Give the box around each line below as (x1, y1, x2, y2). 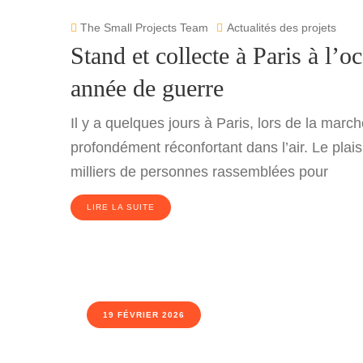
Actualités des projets (227, 21, 336, 34)
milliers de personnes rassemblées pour (70, 164, 328, 180)
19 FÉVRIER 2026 (103, 310, 185, 319)
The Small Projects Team (77, 21, 208, 34)
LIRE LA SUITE (87, 203, 155, 211)
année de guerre (70, 75, 224, 101)
